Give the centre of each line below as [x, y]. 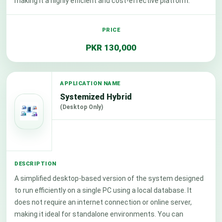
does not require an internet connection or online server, [103, 202]
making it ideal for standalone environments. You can [99, 214]
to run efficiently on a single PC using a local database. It [103, 190]
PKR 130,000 [111, 48]
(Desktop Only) [82, 107]
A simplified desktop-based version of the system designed [109, 178]
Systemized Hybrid [96, 97]
